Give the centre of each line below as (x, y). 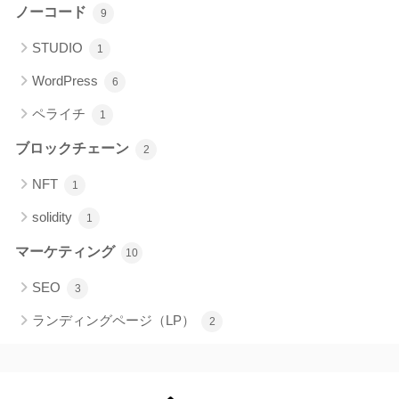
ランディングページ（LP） (115, 321)
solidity (54, 217)
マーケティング (67, 252)
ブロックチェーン (74, 149)
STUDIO (59, 48)
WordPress (67, 81)
